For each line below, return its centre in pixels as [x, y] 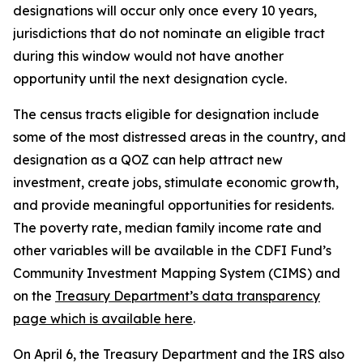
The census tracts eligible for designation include [166, 114]
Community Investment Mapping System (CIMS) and [177, 273]
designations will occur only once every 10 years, [165, 11]
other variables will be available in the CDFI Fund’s [172, 250]
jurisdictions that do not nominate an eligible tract [169, 33]
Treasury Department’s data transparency [188, 296]
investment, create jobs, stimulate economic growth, [176, 182]
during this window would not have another [148, 56]
